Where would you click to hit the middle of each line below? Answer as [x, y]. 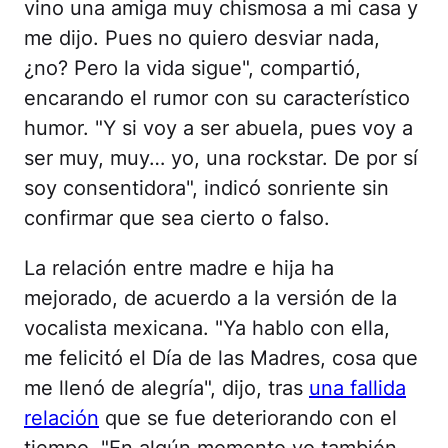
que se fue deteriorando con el [248, 417]
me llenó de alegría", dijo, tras [166, 387]
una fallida [357, 387]
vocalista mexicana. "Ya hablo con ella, [207, 327]
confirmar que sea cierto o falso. [177, 217]
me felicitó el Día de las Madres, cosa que [221, 357]
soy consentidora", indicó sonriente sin [206, 187]
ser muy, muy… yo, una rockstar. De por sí [221, 157]
